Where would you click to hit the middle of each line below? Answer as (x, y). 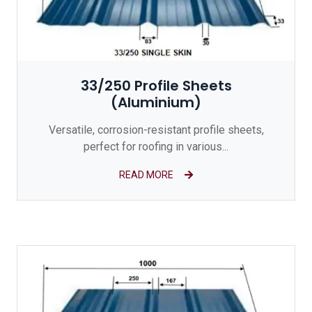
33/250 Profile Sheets (156, 86)
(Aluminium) (156, 102)
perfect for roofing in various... (156, 147)
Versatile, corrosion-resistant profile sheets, (156, 130)
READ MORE (146, 175)
